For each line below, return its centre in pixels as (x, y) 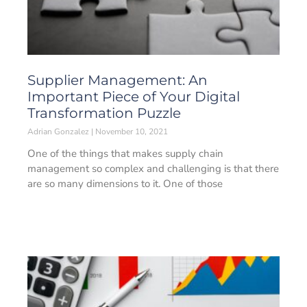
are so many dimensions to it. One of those (125, 184)
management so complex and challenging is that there (153, 169)
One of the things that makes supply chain (125, 153)
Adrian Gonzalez (59, 132)
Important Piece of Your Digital (134, 97)
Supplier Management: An (118, 80)
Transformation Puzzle (104, 113)
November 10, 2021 (131, 132)
